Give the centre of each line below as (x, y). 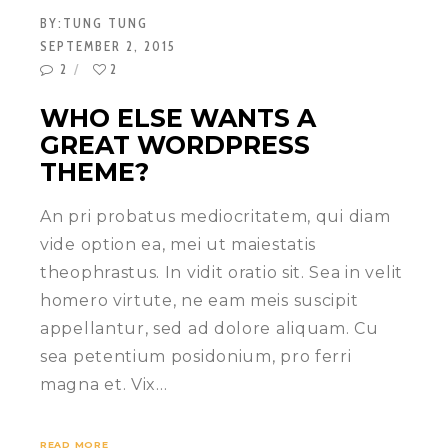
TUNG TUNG (105, 23)
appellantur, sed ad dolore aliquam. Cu (209, 329)
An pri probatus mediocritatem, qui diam (215, 217)
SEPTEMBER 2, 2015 (108, 46)
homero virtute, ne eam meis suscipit (199, 301)
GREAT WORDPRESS (175, 145)
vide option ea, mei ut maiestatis (178, 245)
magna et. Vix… (104, 385)
